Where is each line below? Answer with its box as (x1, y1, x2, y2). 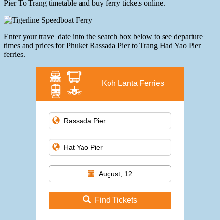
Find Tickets (95, 196, 137, 205)
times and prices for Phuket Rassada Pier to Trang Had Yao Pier (4, 41, 201, 50)
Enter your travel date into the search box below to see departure (4, 32, 203, 41)
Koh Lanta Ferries (101, 79, 164, 88)
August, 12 (99, 170, 132, 178)
